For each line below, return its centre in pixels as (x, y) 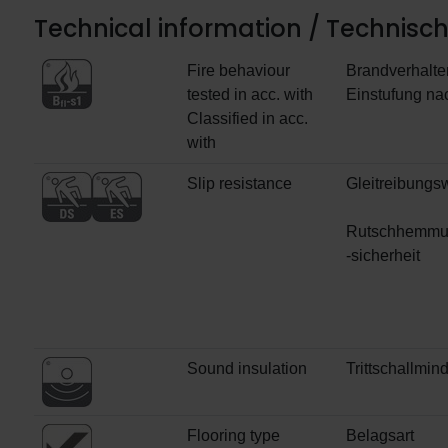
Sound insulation (247, 369)
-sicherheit (383, 256)
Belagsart (380, 436)
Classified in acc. (247, 119)
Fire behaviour (238, 71)
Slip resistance (239, 184)
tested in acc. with (250, 95)
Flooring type (233, 436)
